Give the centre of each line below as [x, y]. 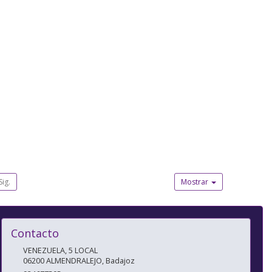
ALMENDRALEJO [74, 261]
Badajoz [120, 261]
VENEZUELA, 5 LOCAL [60, 251]
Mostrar [196, 182]
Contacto [35, 233]
